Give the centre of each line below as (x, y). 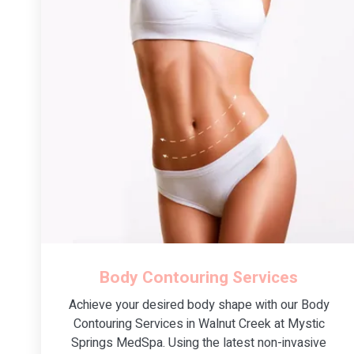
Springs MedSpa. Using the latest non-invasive (199, 343)
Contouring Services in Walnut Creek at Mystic (199, 324)
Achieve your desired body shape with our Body (199, 305)
